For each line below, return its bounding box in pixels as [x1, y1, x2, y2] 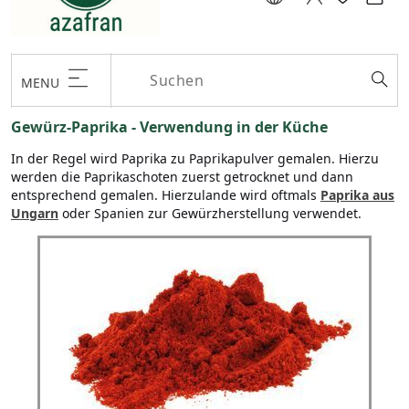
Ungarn [11, 204, 58, 223]
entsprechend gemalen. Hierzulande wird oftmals [11, 186, 320, 204]
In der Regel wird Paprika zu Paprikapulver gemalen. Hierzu [11, 150, 379, 168]
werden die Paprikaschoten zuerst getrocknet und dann [11, 168, 353, 186]
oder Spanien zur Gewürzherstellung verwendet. [58, 204, 362, 223]
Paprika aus [320, 186, 394, 204]
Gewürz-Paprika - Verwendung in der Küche [11, 117, 328, 138]
